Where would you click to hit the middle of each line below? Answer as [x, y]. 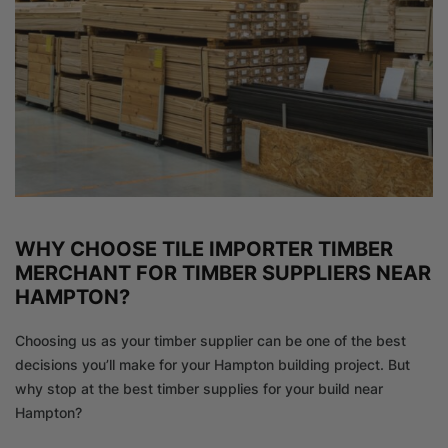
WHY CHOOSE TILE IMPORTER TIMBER [204, 249]
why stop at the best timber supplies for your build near [199, 389]
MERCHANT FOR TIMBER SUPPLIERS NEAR [223, 273]
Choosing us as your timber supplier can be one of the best [210, 341]
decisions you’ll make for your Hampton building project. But [212, 365]
